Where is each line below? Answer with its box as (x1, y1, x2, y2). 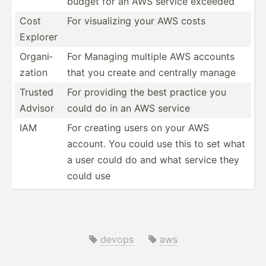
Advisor (20, 102, 54, 114)
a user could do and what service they (67, 153, 239, 166)
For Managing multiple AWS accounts (67, 50, 235, 62)
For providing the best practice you (67, 85, 226, 98)
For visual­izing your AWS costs (67, 14, 205, 27)
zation (20, 66, 47, 78)
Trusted (20, 85, 53, 98)
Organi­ (20, 50, 53, 62)
